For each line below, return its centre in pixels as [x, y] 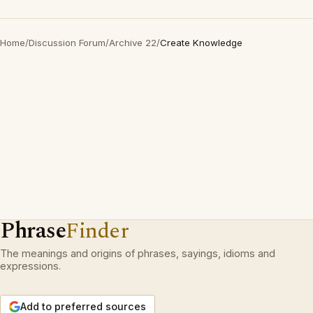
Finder [97, 231]
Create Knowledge [201, 43]
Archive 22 [133, 43]
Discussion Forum [67, 43]
